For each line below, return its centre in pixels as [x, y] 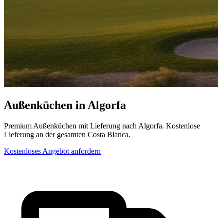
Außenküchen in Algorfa [65, 105]
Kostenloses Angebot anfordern [52, 151]
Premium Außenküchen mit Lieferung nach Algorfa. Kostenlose [102, 126]
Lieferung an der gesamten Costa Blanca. [67, 134]
